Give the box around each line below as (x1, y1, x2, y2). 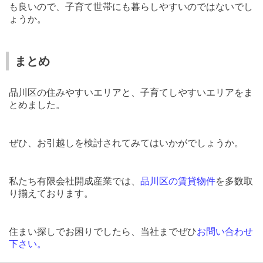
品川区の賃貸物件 (140, 176, 215, 187)
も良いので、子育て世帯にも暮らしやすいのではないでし (9, 2, 253, 12)
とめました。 (9, 100, 65, 110)
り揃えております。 (9, 188, 93, 199)
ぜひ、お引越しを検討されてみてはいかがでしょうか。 (9, 138, 244, 149)
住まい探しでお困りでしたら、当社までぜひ (9, 227, 197, 237)
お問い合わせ (197, 227, 253, 237)
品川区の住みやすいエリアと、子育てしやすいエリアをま (9, 87, 253, 98)
